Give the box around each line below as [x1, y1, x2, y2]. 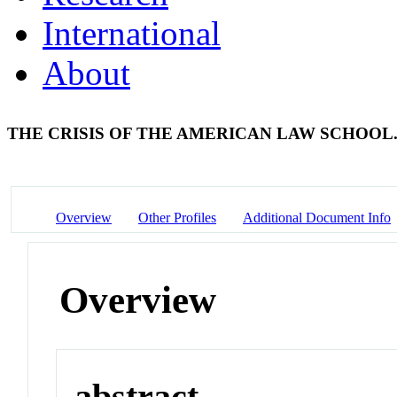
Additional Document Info [243, 209, 391, 225]
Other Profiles [138, 209, 216, 225]
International [43, 13, 221, 52]
